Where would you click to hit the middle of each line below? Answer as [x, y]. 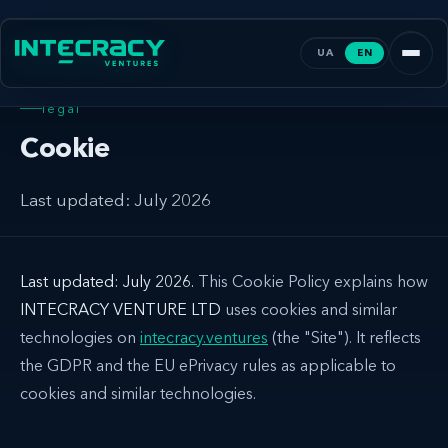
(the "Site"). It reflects [344, 336]
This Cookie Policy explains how [311, 280]
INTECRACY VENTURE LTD [120, 308]
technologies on [80, 336]
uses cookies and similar [309, 308]
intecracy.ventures [204, 336]
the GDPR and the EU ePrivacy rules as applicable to [208, 364]
